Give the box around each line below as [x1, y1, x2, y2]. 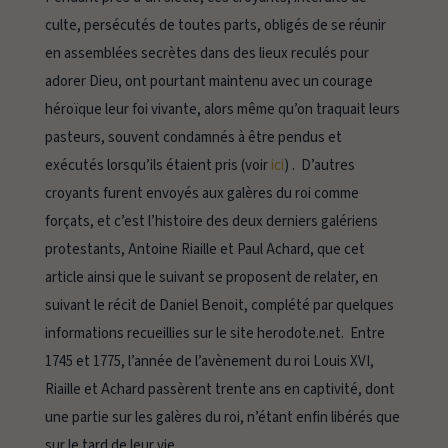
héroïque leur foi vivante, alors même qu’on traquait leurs [44, 99, 400, 121]
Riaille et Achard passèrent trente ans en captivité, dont [44, 379, 395, 401]
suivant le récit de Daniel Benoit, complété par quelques [44, 295, 397, 317]
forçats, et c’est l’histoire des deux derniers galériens [44, 211, 378, 233]
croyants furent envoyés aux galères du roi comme [44, 183, 359, 205]
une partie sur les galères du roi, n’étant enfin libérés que [44, 407, 400, 429]
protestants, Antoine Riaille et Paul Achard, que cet [44, 239, 365, 261]
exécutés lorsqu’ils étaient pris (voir [44, 155, 271, 177]
